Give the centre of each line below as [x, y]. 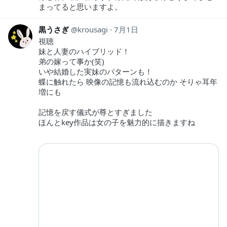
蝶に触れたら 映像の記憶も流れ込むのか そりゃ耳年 [128, 81]
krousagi [93, 29]
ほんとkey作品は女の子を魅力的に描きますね [117, 122]
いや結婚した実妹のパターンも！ [96, 71]
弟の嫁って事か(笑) [71, 61]
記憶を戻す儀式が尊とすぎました [96, 112]
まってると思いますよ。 [84, 6]
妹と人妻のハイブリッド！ [84, 51]
